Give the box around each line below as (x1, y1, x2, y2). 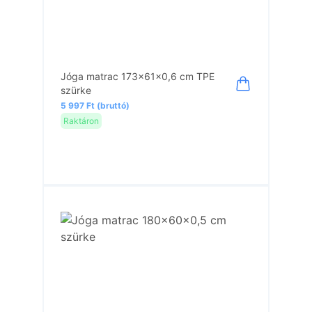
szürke (61, 84, 92, 96)
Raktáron (63, 115, 100, 126)
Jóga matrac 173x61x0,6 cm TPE (61, 70, 215, 82)
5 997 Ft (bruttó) (61, 100, 130, 111)
